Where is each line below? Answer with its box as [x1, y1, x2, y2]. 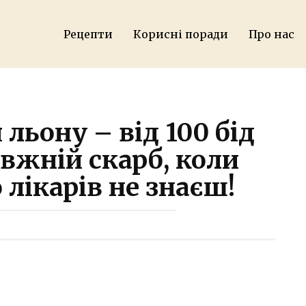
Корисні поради [133, 27, 229, 41]
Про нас [249, 27, 295, 41]
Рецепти [64, 27, 113, 41]
